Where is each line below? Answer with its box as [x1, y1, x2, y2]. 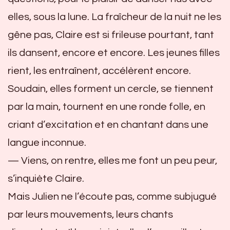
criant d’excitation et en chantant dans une [8, 119, 208, 130]
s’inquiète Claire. [8, 173, 84, 184]
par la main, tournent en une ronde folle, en [8, 101, 205, 112]
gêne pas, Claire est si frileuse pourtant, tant [8, 29, 214, 40]
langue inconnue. [8, 137, 86, 148]
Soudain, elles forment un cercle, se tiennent [8, 83, 214, 94]
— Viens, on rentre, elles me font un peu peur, [8, 155, 217, 166]
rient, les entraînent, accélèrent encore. [8, 65, 191, 76]
